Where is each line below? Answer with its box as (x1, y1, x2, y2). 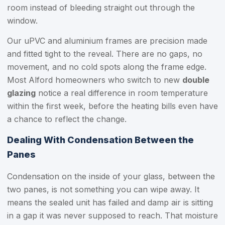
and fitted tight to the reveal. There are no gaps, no (7, 49, 202, 59)
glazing (7, 88, 36, 98)
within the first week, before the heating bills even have (7, 101, 218, 111)
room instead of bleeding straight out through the (7, 3, 195, 13)
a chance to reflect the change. (7, 114, 127, 124)
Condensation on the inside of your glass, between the (7, 171, 215, 181)
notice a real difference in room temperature (36, 88, 208, 98)
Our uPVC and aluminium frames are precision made (7, 36, 207, 46)
